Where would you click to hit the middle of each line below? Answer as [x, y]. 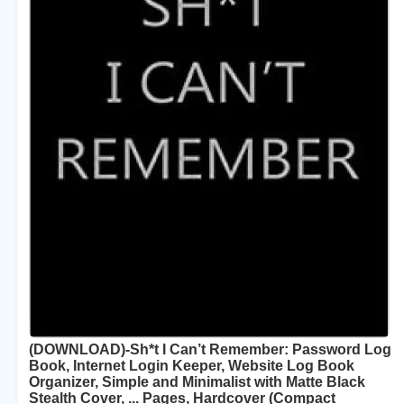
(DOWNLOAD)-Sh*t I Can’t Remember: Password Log [210, 349]
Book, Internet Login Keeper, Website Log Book [192, 365]
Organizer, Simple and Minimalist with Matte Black [197, 381]
